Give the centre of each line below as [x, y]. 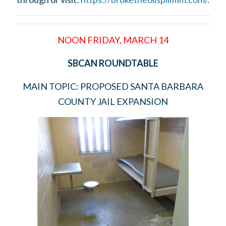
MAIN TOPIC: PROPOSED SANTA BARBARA [113, 86]
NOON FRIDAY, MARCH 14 [113, 40]
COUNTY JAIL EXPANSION [113, 101]
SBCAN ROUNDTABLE [113, 63]
